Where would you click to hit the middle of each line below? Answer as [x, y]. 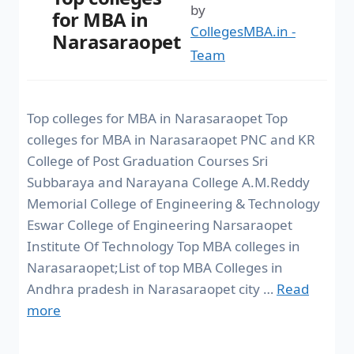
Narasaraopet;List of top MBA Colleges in [155, 267]
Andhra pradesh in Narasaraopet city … [152, 288]
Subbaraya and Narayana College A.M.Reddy [168, 182]
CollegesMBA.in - [243, 31]
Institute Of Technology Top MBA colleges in [164, 246]
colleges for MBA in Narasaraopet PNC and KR [171, 139]
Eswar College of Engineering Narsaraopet [160, 224]
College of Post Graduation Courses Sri [147, 160]
